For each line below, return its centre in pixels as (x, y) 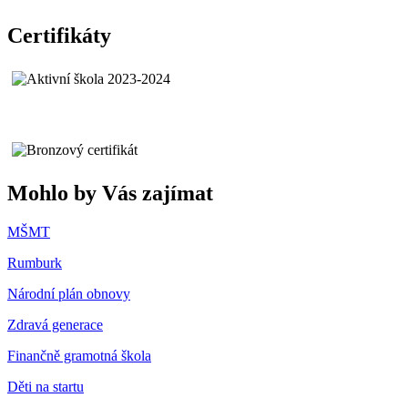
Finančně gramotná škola (79, 356)
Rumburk (35, 263)
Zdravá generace (55, 325)
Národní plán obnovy (69, 294)
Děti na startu (46, 387)
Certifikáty (59, 36)
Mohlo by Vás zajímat (110, 194)
